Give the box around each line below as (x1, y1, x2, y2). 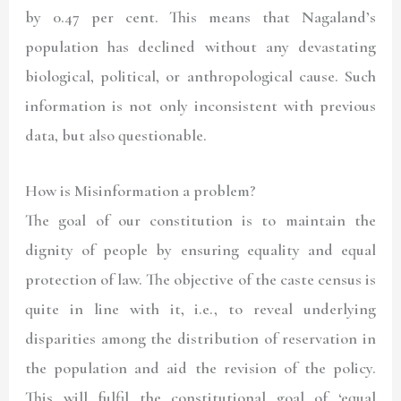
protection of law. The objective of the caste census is (25, 269, 376, 290)
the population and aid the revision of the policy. (25, 358, 376, 379)
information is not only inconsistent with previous (25, 96, 376, 116)
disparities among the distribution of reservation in (25, 328, 376, 349)
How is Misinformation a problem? (25, 181, 257, 201)
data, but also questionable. (25, 125, 208, 146)
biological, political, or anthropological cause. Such (25, 66, 376, 87)
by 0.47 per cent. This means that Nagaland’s (25, 7, 376, 28)
